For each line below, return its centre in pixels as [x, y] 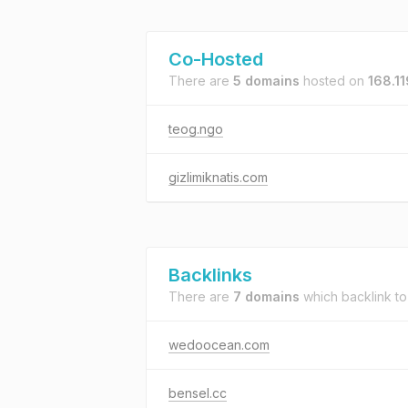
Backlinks [210, 275]
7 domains [266, 296]
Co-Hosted [216, 59]
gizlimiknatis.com [218, 177]
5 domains [266, 81]
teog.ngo [196, 129]
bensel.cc [198, 393]
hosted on [334, 81]
